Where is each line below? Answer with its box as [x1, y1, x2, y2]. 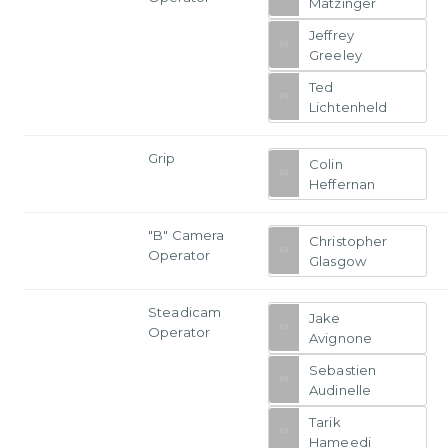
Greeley [309, 46, 362, 63]
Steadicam [148, 303, 222, 320]
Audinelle [309, 381, 372, 398]
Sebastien [309, 361, 377, 378]
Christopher [309, 232, 388, 249]
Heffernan [309, 175, 376, 192]
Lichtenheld [309, 98, 388, 115]
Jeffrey [309, 26, 354, 43]
